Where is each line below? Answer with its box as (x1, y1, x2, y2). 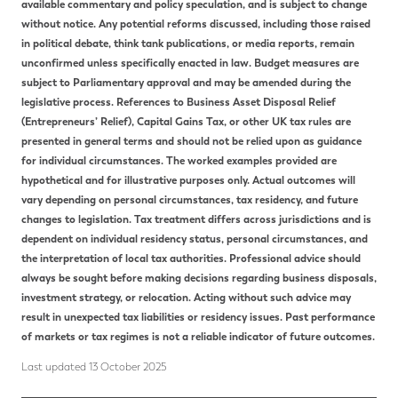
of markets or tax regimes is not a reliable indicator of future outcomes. (21, 330, 375, 345)
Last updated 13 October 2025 (21, 361, 166, 374)
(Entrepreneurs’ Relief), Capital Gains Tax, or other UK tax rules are (21, 115, 351, 130)
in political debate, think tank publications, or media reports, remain (21, 36, 354, 52)
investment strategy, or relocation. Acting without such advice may (21, 291, 351, 306)
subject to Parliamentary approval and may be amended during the (21, 76, 351, 91)
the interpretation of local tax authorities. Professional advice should (21, 251, 361, 267)
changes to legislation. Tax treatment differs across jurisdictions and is (21, 212, 371, 227)
